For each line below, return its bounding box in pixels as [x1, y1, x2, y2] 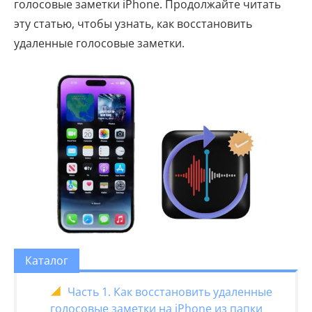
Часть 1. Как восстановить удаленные [68, 283, 272, 299]
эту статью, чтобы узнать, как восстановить [14, 16, 252, 31]
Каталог [25, 253, 68, 269]
